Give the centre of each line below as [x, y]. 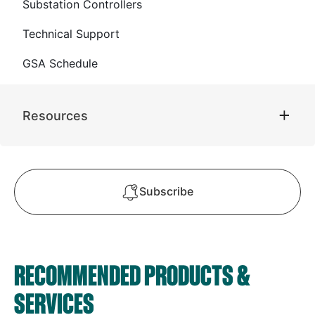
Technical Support [71, 34]
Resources [55, 115]
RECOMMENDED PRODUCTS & [132, 274]
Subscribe [166, 192]
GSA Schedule [60, 64]
